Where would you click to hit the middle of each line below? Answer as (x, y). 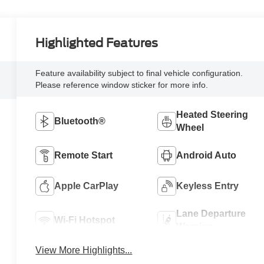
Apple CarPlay (87, 186)
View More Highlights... (84, 250)
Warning (194, 227)
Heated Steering (212, 115)
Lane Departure (211, 214)
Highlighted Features (97, 43)
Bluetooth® (80, 121)
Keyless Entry (207, 186)
